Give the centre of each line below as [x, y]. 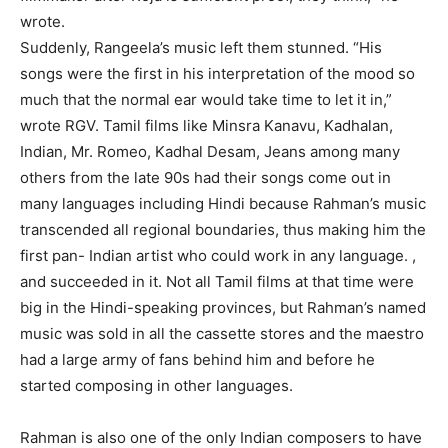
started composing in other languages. [156, 385]
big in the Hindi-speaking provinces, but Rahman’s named [223, 307]
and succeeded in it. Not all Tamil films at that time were [217, 281]
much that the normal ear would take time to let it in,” [206, 99]
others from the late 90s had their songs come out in [205, 177]
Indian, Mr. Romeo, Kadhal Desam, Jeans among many [210, 151]
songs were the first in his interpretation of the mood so [217, 73]
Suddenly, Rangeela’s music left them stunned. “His [201, 47]
